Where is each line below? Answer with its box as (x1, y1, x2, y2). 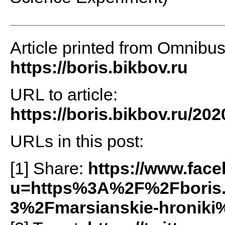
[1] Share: (10, 159, 88, 178)
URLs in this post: (10, 132, 144, 151)
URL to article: (10, 85, 118, 104)
